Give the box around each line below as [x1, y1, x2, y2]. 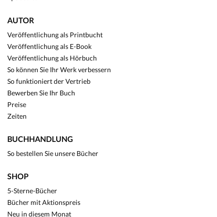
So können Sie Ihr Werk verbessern [7, 65, 111, 74]
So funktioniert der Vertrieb [7, 77, 91, 85]
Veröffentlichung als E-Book [7, 42, 92, 50]
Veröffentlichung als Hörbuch [7, 54, 97, 62]
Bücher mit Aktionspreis [7, 198, 80, 206]
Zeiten [7, 112, 27, 120]
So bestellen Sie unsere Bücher [7, 149, 98, 157]
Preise [7, 100, 26, 108]
